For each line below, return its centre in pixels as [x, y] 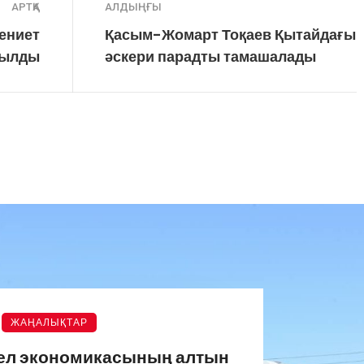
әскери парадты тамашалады [210, 57]
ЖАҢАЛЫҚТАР [49, 323]
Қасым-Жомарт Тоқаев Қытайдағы [230, 35]
